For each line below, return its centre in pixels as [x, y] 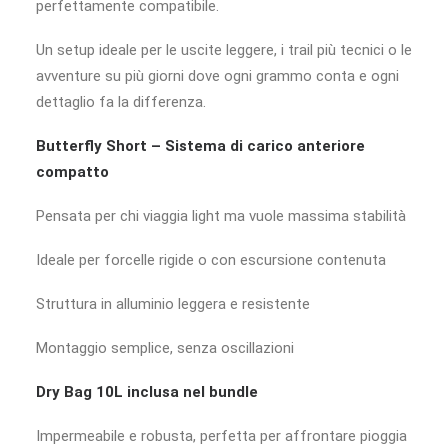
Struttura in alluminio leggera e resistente [173, 304]
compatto [72, 172]
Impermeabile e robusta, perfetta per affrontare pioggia [221, 436]
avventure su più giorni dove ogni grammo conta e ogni [217, 76]
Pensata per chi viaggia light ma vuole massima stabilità [221, 216]
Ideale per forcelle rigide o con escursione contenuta [211, 260]
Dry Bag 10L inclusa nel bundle [147, 392]
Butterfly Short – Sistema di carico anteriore [200, 146]
